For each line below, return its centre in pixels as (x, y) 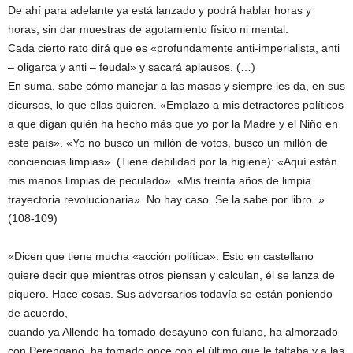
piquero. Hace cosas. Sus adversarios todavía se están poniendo (170, 294)
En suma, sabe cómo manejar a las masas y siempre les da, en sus (176, 86)
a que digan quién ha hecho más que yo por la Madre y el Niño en (173, 124)
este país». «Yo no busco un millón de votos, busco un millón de (168, 143)
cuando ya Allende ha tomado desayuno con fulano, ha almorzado (173, 332)
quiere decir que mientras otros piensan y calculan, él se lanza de (171, 275)
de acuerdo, (39, 313)
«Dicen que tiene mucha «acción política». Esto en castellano (161, 256)
